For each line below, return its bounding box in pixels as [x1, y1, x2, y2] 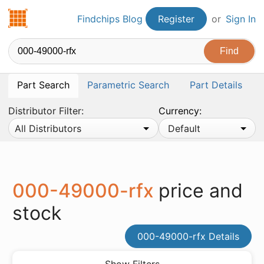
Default [168, 123, 201, 134]
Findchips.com [28, 9, 93, 21]
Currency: [159, 105, 202, 117]
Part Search [17, 79, 70, 91]
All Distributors [15, 123, 81, 134]
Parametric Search [87, 79, 169, 91]
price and [159, 179, 243, 202]
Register [158, 13, 194, 25]
